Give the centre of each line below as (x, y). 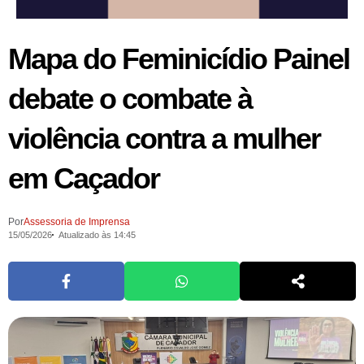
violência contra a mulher (164, 138)
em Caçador (84, 178)
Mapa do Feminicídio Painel (179, 58)
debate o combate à (130, 98)
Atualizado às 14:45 (97, 234)
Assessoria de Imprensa (77, 221)
